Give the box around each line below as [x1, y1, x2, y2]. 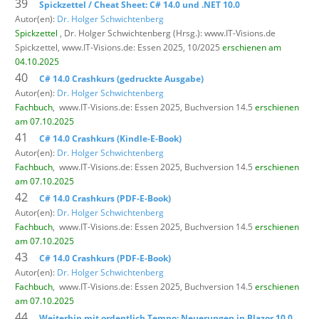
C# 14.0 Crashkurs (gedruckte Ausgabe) [39, 72, 204, 85]
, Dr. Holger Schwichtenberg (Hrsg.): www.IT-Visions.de [58, 26, 276, 39]
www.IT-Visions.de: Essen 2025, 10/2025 [62, 41, 222, 53]
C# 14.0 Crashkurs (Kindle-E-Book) [39, 132, 182, 145]
